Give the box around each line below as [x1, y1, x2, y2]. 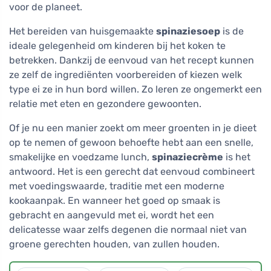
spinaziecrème [152, 151, 223, 163]
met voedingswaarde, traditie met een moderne [9, 180, 224, 192]
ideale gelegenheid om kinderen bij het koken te [9, 40, 226, 52]
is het [223, 151, 250, 163]
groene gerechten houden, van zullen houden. [9, 238, 220, 250]
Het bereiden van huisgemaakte [9, 25, 156, 38]
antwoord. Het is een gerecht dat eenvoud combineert [9, 166, 255, 178]
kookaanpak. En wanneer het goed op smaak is [9, 195, 220, 207]
